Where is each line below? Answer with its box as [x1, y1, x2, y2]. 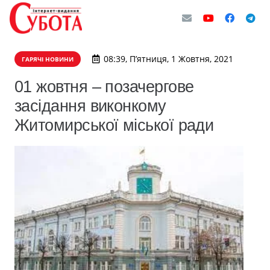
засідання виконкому [14, 96, 166, 115]
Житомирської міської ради [14, 116, 214, 134]
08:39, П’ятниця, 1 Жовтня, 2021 [103, 53, 233, 64]
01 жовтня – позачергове [14, 77, 194, 96]
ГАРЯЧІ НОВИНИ [22, 55, 74, 63]
